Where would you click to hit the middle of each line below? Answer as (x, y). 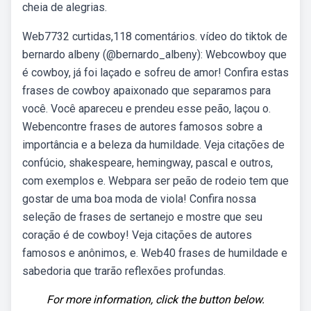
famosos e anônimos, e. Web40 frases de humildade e (155, 253)
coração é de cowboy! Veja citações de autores (137, 235)
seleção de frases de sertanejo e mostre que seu (142, 217)
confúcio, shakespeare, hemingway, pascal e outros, (148, 163)
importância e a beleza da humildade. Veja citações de (153, 145)
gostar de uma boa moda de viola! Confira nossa (139, 199)
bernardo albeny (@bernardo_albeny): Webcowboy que (154, 54)
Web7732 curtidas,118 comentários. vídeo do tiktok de (155, 36)
